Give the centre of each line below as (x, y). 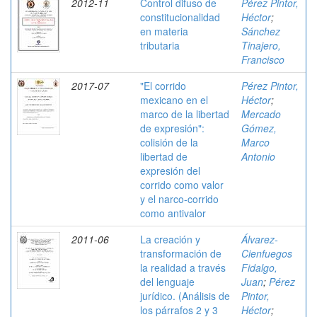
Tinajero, (261, 45)
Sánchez (261, 31)
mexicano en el (174, 100)
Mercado (261, 114)
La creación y (170, 239)
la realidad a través (183, 267)
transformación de (181, 253)
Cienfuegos (267, 253)
